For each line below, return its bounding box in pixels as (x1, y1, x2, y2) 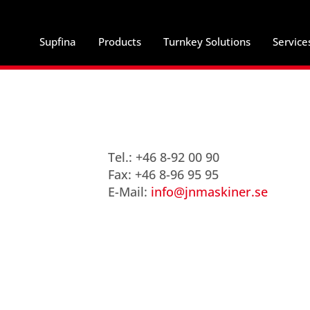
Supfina (39, 35, 76, 48)
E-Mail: (107, 183, 151, 200)
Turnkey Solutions (163, 35, 250, 48)
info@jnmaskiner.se (150, 183, 268, 200)
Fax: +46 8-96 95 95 (107, 166, 219, 183)
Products (98, 35, 141, 48)
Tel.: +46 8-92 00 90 (107, 149, 219, 165)
